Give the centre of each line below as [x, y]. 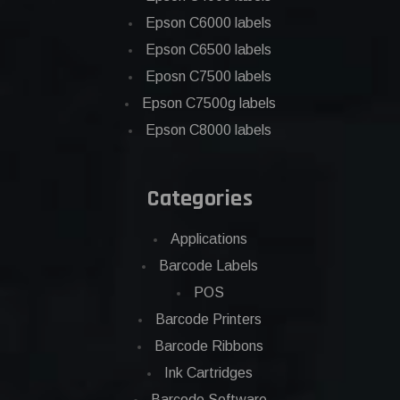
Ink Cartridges [208, 373]
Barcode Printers [208, 320]
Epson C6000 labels [208, 23]
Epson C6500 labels [208, 50]
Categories [200, 199]
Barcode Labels [208, 266]
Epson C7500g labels [208, 104]
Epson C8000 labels [208, 130]
